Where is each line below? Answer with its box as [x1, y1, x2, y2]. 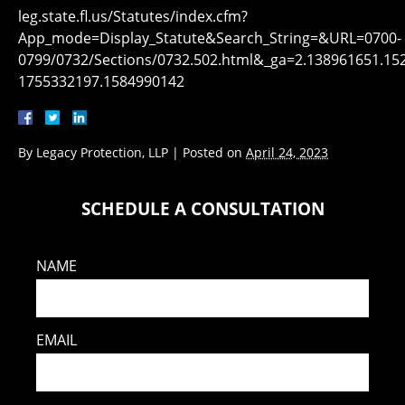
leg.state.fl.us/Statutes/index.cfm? [18, 6, 248, 26]
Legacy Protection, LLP [36, 144, 168, 161]
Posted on [183, 144, 246, 161]
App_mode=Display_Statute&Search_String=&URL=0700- [18, 28, 401, 48]
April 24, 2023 [246, 144, 328, 161]
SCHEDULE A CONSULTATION [80, 196, 325, 221]
